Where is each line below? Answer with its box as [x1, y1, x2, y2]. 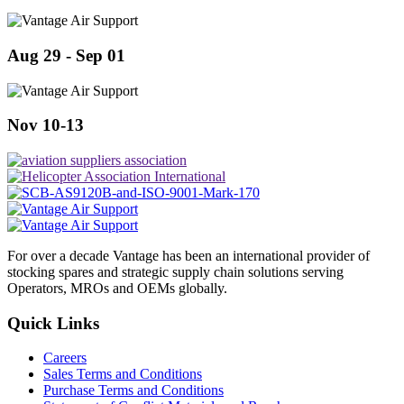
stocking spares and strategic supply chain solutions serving [7, 263, 344, 280]
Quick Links [7, 313, 99, 333]
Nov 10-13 [7, 115, 84, 135]
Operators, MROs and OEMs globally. [7, 280, 227, 296]
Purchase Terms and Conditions [43, 382, 224, 399]
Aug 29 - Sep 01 [7, 45, 125, 65]
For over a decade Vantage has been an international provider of [7, 247, 370, 263]
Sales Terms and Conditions [43, 366, 202, 382]
